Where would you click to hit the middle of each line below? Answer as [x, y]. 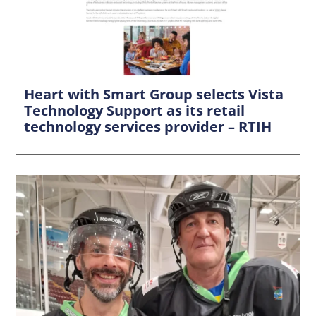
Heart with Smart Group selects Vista [154, 94]
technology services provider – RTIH [148, 126]
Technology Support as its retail [135, 110]
